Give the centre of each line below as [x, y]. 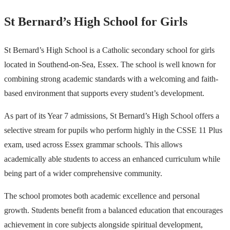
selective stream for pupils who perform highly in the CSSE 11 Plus [113, 130]
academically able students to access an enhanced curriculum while [112, 159]
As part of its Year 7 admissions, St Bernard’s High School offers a [112, 116]
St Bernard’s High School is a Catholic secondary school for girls [109, 50]
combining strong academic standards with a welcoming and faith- [111, 79]
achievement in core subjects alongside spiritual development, [103, 224]
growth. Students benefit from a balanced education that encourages [113, 210]
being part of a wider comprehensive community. [83, 173]
